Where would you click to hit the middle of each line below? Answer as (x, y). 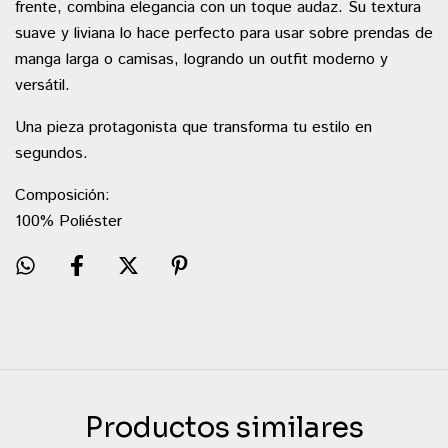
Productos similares (224, 427)
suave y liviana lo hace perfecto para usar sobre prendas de (224, 33)
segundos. (51, 153)
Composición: (62, 195)
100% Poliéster (68, 221)
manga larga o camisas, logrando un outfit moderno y (201, 59)
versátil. (42, 85)
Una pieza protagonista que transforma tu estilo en (193, 127)
